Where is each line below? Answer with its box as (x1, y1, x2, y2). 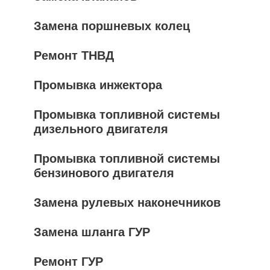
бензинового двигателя (34, 166, 174, 180)
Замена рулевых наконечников (34, 195, 221, 209)
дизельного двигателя (34, 122, 168, 136)
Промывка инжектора (34, 78, 162, 92)
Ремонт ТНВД (34, 48, 114, 62)
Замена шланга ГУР (34, 225, 150, 239)
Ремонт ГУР (34, 254, 103, 268)
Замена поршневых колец (34, 19, 190, 33)
